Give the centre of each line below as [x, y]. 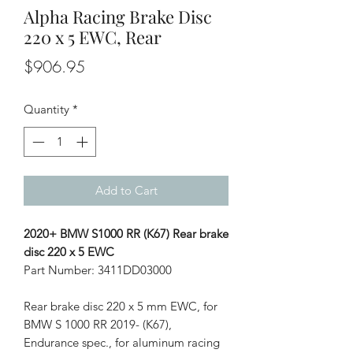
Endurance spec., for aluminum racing [122, 343]
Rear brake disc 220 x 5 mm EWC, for [121, 307]
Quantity [46, 109]
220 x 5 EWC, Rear [93, 37]
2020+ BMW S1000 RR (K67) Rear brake [126, 234]
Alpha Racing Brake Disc [118, 16]
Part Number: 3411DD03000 [98, 270]
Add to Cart [126, 191]
